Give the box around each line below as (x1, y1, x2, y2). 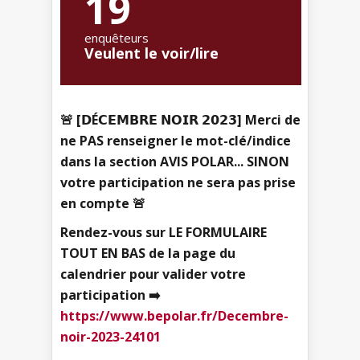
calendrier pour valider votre (60, 264, 246, 283)
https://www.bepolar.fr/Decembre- (60, 306, 288, 325)
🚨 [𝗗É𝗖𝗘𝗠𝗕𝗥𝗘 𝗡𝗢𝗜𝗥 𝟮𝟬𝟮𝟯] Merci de (60, 110, 301, 129)
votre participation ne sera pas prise (60, 173, 296, 191)
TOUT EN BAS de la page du (60, 243, 235, 262)
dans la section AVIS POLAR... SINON (60, 152, 289, 170)
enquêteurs (84, 29, 149, 46)
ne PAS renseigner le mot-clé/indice (60, 131, 291, 149)
